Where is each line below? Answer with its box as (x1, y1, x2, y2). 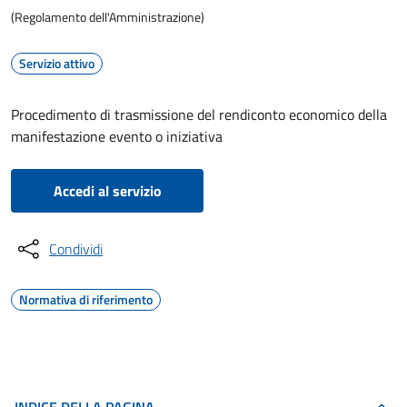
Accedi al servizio (53, 180, 162, 202)
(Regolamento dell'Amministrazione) (11, 7, 204, 26)
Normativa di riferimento (19, 290, 153, 309)
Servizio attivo (19, 54, 94, 73)
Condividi (49, 238, 103, 260)
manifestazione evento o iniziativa (11, 125, 223, 147)
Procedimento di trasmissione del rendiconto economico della (11, 104, 387, 125)
